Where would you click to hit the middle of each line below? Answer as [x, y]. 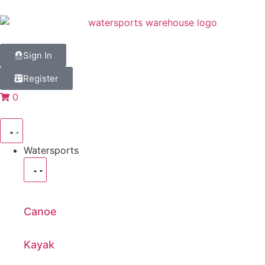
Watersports [51, 150]
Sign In [38, 55]
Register [41, 78]
